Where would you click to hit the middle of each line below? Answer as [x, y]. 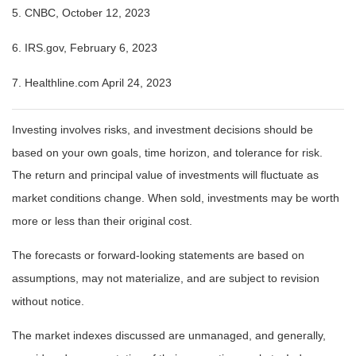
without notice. [48, 301]
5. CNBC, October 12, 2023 [81, 13]
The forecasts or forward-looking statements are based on [158, 255]
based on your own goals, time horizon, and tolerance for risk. [167, 152]
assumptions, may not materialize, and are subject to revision [166, 279]
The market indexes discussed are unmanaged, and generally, [169, 336]
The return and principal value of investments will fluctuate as [165, 175]
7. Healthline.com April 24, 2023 [92, 82]
